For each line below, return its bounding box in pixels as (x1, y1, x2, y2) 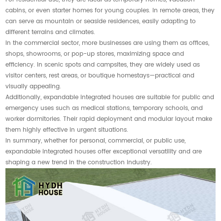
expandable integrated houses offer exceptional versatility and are (5, 147, 202, 156)
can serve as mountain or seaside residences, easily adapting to (5, 17, 196, 26)
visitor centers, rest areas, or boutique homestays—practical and (5, 71, 195, 80)
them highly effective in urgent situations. (5, 125, 129, 135)
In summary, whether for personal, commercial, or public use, (5, 136, 186, 146)
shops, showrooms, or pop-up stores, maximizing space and (5, 49, 184, 59)
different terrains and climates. (5, 28, 96, 37)
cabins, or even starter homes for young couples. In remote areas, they (5, 6, 215, 15)
